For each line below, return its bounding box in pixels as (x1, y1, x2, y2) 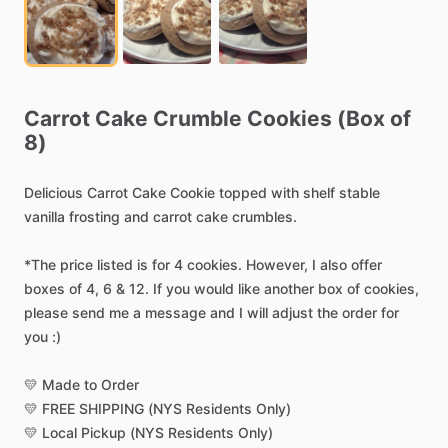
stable (339, 184, 380, 201)
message (145, 304, 206, 321)
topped (219, 184, 267, 201)
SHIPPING (79, 400, 144, 417)
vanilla (24, 208, 65, 225)
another (264, 280, 314, 297)
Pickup (81, 424, 126, 441)
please (24, 304, 68, 321)
